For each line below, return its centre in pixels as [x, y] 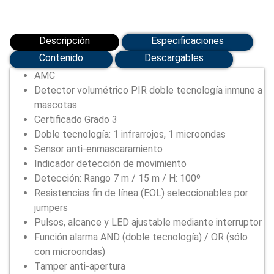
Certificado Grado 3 [76, 120]
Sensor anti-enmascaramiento [98, 149]
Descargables [174, 58]
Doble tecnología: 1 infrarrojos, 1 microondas [130, 135]
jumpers [51, 208]
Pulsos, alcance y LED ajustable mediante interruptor [148, 223]
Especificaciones [187, 40]
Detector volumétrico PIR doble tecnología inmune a [148, 91]
